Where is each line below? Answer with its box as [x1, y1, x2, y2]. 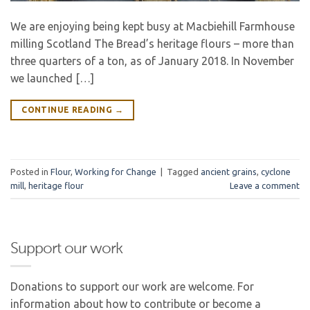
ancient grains [201, 166, 257, 176]
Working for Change [75, 166, 156, 176]
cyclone [261, 166, 291, 176]
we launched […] [10, 72, 94, 85]
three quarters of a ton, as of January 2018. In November [10, 55, 294, 68]
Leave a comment [230, 180, 300, 190]
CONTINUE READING [21, 105, 115, 115]
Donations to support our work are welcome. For [10, 280, 254, 293]
